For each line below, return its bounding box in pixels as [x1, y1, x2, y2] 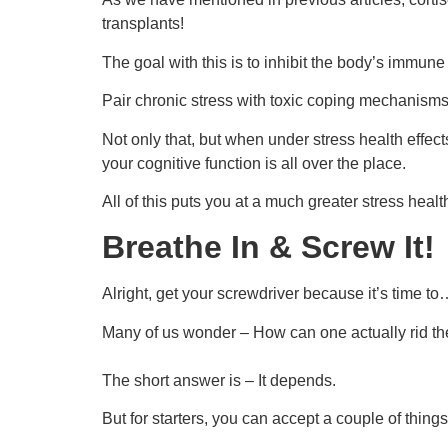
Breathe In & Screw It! [102, 229, 435, 266]
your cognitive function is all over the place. [102, 154, 406, 172]
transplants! [102, 15, 184, 33]
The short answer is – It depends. [102, 371, 336, 389]
